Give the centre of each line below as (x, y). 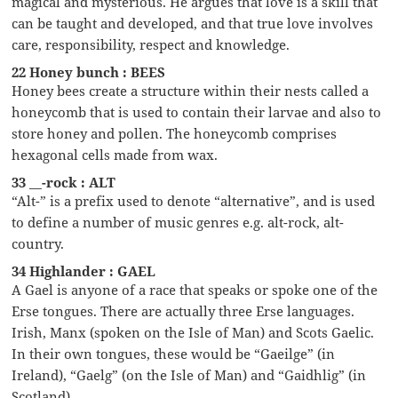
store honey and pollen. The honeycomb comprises (175, 133)
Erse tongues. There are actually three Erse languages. (183, 310)
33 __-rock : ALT (64, 182)
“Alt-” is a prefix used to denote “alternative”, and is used (194, 200)
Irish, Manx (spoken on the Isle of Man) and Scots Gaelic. (193, 332)
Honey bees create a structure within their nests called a (191, 90)
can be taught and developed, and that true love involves (193, 23)
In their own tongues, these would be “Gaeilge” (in (174, 353)
